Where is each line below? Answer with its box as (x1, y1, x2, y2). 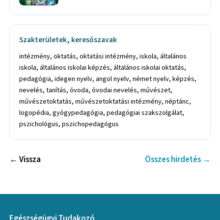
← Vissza (9, 153, 41, 165)
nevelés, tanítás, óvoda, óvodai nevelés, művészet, (19, 84, 173, 95)
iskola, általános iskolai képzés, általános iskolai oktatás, (19, 62, 187, 73)
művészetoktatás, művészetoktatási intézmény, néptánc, (19, 96, 192, 107)
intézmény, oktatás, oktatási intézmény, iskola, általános (19, 51, 187, 61)
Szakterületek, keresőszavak (19, 34, 117, 46)
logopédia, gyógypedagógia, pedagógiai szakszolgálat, (19, 107, 185, 118)
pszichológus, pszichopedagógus (19, 118, 119, 129)
